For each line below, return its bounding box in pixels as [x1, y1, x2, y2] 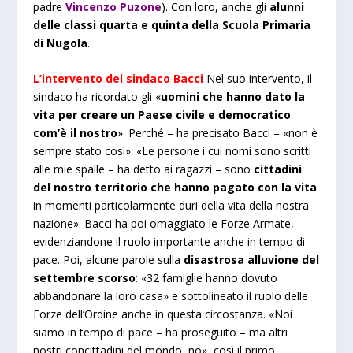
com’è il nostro [33, 125, 118, 141]
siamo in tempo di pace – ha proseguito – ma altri [33, 325, 288, 340]
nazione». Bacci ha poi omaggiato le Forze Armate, [33, 216, 295, 232]
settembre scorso [33, 270, 136, 286]
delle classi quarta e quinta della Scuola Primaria [33, 17, 311, 32]
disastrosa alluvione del [184, 252, 320, 268]
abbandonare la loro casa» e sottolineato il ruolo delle [33, 288, 309, 304]
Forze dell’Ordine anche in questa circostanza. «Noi [33, 307, 293, 322]
